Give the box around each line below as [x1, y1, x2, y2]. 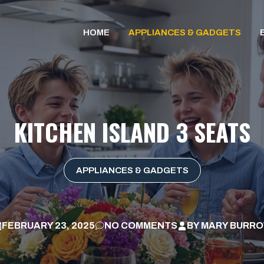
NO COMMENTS [104, 220, 177, 230]
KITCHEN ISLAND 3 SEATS [14, 114, 250, 150]
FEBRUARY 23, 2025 [1, 220, 95, 230]
